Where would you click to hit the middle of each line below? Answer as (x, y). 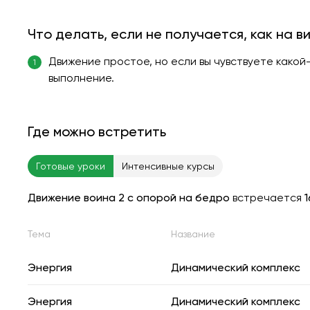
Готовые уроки (71, 166)
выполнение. (81, 77)
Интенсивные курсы (168, 166)
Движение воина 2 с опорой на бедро (129, 197)
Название (193, 234)
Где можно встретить (97, 131)
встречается (267, 197)
